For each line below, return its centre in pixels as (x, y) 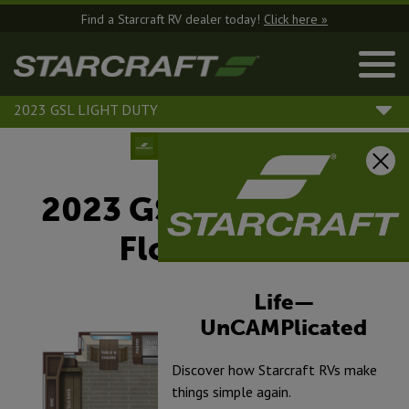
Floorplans (204, 249)
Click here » (296, 19)
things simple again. (231, 391)
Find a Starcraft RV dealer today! (173, 19)
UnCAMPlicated (283, 327)
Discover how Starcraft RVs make (274, 369)
